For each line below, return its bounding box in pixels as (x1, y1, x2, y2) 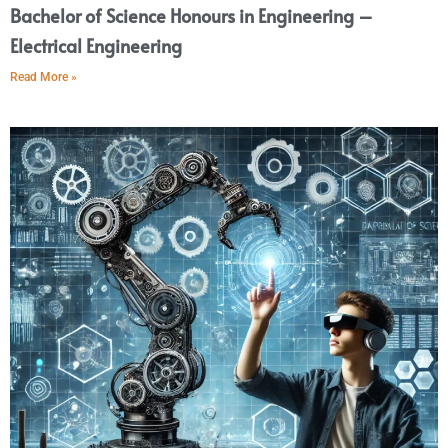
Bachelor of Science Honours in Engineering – (10, 2, 373, 28)
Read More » (10, 69, 77, 84)
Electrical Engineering (10, 32, 182, 58)
